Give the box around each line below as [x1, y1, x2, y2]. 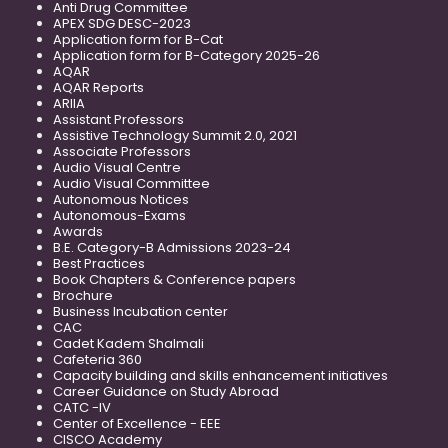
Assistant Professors [53, 109, 184, 129]
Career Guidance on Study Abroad [53, 381, 279, 401]
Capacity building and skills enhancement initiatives [53, 365, 388, 385]
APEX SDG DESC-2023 [53, 13, 191, 33]
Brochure [53, 285, 113, 305]
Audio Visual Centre [53, 157, 181, 177]
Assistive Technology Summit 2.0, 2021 [53, 125, 297, 145]
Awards [53, 221, 103, 241]
